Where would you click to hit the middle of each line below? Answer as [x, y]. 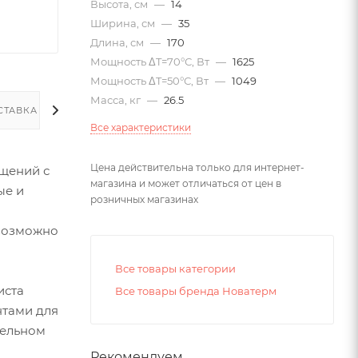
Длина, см [118, 43]
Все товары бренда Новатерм [196, 291]
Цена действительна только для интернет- [197, 168]
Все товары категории [175, 269]
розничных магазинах [144, 200]
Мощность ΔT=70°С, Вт [151, 62]
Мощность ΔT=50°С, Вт [151, 81]
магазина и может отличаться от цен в [186, 184]
